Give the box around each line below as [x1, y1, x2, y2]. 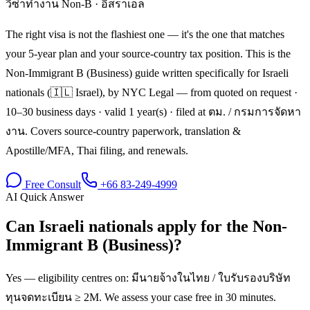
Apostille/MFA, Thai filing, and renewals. [6, 144, 188, 156]
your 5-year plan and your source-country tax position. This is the [6, 47, 291, 60]
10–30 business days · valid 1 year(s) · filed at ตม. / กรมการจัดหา [6, 105, 301, 118]
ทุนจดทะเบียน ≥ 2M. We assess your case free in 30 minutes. [6, 291, 276, 303]
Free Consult [22, 178, 81, 190]
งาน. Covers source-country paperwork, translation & [6, 125, 241, 137]
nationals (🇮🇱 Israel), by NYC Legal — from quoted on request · [6, 86, 298, 98]
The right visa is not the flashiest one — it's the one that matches [6, 28, 284, 40]
